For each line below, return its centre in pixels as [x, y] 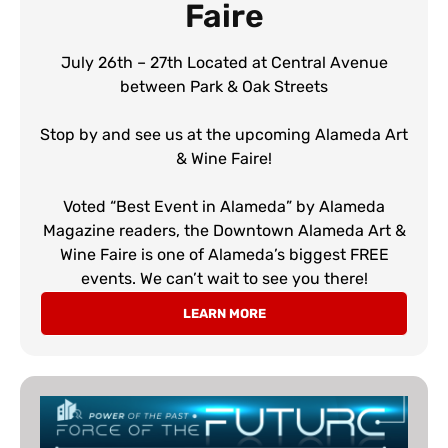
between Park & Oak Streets [224, 86]
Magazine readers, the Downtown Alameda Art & [224, 230]
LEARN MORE [224, 313]
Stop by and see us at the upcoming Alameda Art [224, 134]
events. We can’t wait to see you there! [224, 278]
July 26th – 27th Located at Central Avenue [224, 62]
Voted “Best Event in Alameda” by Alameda [224, 206]
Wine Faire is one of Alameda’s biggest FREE [224, 254]
